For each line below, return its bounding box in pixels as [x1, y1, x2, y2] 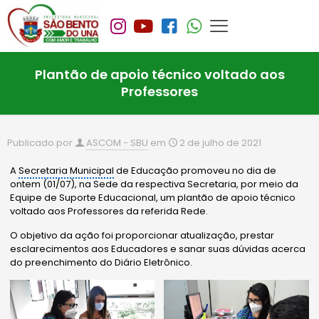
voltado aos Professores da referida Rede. [10, 204, 209, 219]
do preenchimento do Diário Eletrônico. [10, 256, 193, 270]
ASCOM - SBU [86, 136, 148, 150]
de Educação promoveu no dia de [114, 164, 277, 178]
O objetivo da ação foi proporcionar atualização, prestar [10, 229, 275, 243]
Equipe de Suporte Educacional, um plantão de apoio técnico [10, 191, 296, 205]
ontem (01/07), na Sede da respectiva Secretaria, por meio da [10, 177, 299, 192]
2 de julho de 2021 [179, 136, 261, 150]
